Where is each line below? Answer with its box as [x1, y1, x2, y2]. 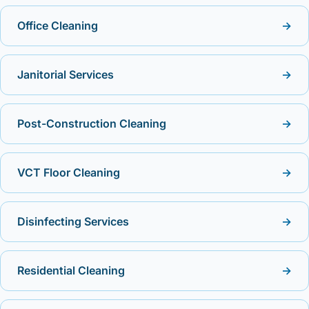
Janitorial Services [17, 68, 114, 81]
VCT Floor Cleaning [17, 166, 120, 179]
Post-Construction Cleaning [17, 117, 166, 130]
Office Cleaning [17, 19, 98, 32]
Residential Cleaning [17, 263, 125, 277]
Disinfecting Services [17, 215, 129, 228]
